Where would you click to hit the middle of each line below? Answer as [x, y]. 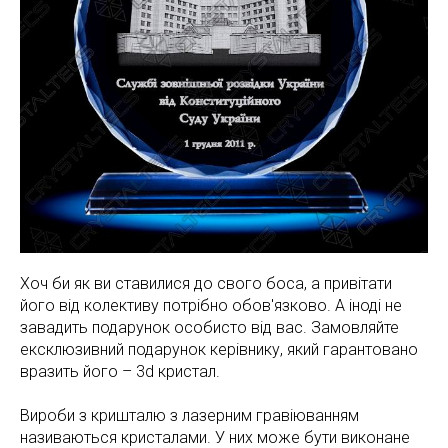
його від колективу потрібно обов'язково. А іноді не [211, 305]
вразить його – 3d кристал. [120, 371]
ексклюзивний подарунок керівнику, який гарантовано [219, 349]
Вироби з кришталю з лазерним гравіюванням [189, 415]
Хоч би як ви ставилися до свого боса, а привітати [206, 283]
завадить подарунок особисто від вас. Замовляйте [209, 327]
